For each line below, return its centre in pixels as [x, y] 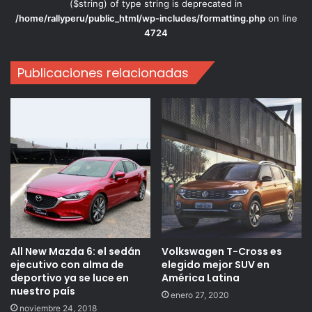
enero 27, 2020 [200, 295]
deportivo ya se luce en [70, 278]
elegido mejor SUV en [216, 265]
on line [281, 18]
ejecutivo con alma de [67, 265]
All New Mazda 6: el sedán [76, 252]
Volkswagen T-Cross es [222, 252]
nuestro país [43, 291]
